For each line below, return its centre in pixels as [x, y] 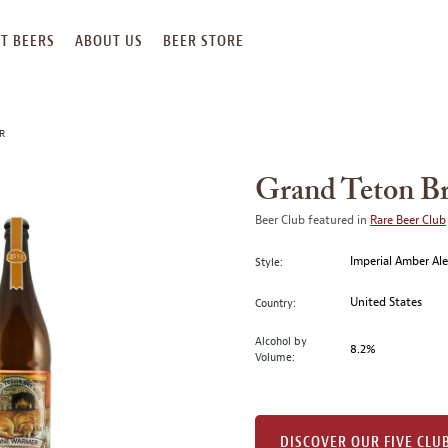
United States [386, 302]
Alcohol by [281, 341]
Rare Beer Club [408, 220]
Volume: [275, 357]
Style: [269, 261]
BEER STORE [203, 41]
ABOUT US [109, 41]
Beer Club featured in [312, 220]
